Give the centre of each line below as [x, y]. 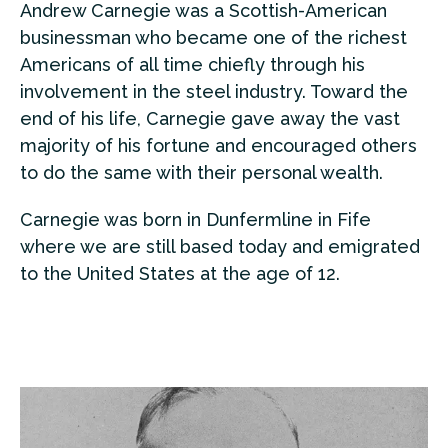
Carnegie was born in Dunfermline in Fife [195, 220]
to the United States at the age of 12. [180, 274]
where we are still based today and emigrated [220, 247]
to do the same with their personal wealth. [201, 173]
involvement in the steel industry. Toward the [214, 92]
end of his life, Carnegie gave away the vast [210, 119]
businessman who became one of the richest [213, 38]
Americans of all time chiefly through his [192, 65]
